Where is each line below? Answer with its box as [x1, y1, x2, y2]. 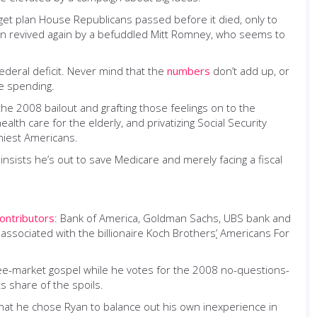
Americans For [217, 226, 289, 240]
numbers [167, 64, 210, 78]
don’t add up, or [210, 64, 289, 78]
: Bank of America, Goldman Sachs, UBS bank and [54, 211, 291, 225]
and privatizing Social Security [123, 115, 267, 129]
